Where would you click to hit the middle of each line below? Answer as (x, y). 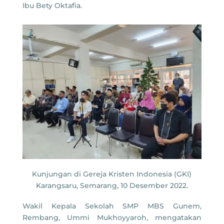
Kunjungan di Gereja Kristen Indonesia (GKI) (112, 174)
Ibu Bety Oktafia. (53, 6)
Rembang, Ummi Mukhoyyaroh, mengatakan (112, 218)
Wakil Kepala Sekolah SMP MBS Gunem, (112, 206)
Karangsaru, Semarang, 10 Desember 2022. (112, 186)
